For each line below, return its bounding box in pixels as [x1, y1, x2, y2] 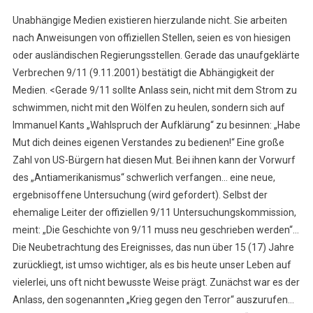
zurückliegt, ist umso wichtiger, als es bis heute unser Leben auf [12, 259, 291, 271]
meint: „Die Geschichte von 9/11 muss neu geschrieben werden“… [12, 224, 299, 236]
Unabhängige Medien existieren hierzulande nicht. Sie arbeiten [12, 15, 287, 27]
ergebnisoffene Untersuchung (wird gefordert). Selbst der [12, 189, 268, 201]
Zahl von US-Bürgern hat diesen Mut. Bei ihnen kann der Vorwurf [12, 154, 296, 166]
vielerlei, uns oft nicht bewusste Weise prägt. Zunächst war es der [12, 277, 300, 289]
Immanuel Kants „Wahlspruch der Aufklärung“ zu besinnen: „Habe [12, 119, 300, 131]
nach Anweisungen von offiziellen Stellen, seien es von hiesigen [12, 32, 291, 44]
